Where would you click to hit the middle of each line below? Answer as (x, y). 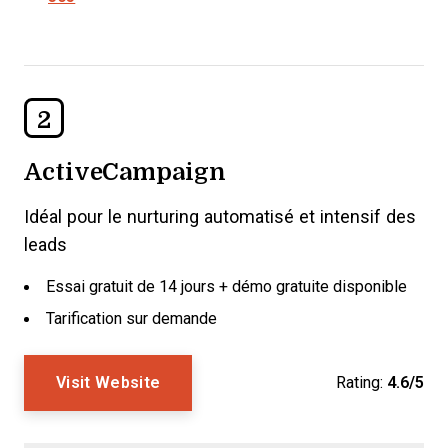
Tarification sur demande (131, 318)
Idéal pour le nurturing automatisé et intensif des (220, 217)
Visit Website (108, 382)
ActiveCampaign (125, 170)
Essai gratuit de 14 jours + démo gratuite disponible (226, 286)
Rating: (359, 382)
